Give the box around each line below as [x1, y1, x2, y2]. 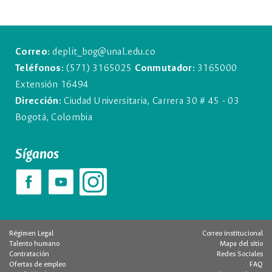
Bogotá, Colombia [15, 112, 92, 123]
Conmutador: [132, 63, 198, 73]
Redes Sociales [217, 251, 263, 258]
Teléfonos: [15, 63, 67, 73]
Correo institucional [202, 230, 263, 237]
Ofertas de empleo [9, 261, 66, 268]
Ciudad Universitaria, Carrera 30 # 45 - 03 [64, 96, 239, 106]
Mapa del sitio [220, 240, 263, 248]
